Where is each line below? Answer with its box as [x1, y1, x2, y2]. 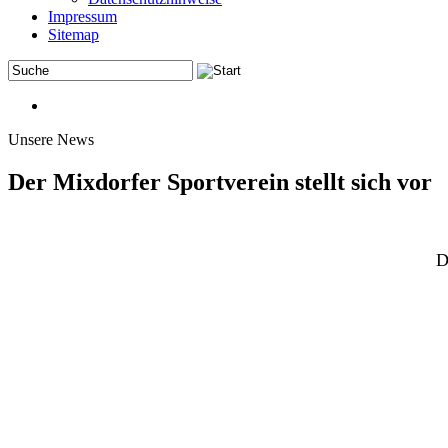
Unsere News [8, 131, 94, 148]
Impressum [48, 8, 117, 25]
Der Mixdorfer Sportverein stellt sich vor [8, 168, 432, 195]
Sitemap [48, 26, 99, 43]
